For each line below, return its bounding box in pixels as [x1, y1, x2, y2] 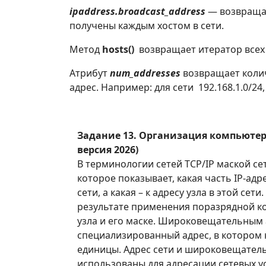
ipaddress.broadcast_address [69, 5, 205, 18]
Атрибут [69, 66, 110, 80]
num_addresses [110, 66, 180, 80]
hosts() [102, 43, 137, 56]
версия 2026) [77, 143, 138, 156]
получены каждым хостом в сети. [69, 19, 224, 32]
